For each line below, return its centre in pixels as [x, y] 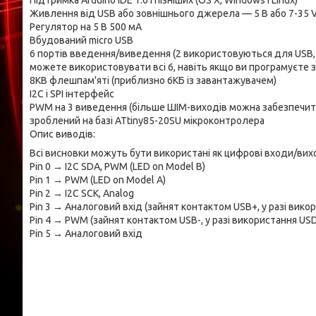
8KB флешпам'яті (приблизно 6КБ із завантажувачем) [153, 80]
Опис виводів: [62, 134]
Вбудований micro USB [81, 40]
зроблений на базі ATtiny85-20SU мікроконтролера [147, 121]
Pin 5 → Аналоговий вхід [86, 233]
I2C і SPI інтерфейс [72, 94]
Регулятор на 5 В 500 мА [86, 27]
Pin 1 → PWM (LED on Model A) [98, 180]
